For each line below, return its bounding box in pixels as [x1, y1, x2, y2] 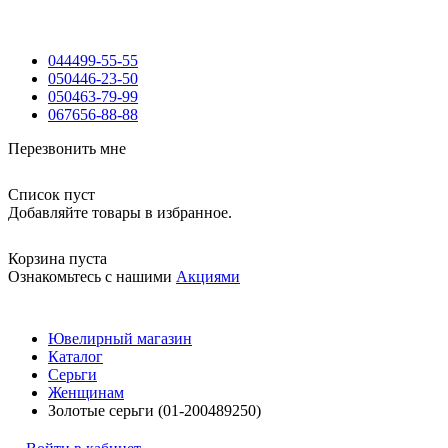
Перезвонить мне [8, 140, 126, 157]
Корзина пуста [8, 250, 107, 267]
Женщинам [48, 384, 124, 401]
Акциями [176, 268, 240, 285]
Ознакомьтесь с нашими [8, 268, 176, 285]
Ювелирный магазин [48, 330, 192, 347]
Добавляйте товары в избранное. [8, 204, 232, 221]
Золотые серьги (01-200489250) [48, 402, 261, 419]
